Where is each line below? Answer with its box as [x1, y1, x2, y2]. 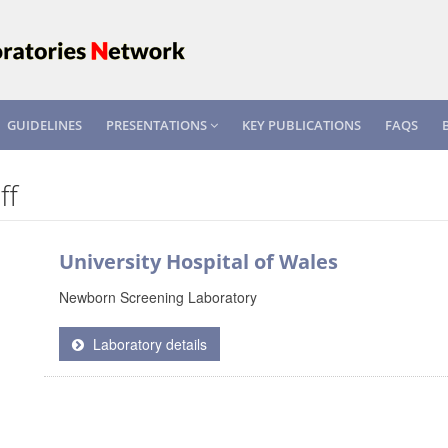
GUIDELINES [7, 116, 82, 134]
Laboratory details [89, 334, 207, 354]
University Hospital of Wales [59, 248, 338, 275]
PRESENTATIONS [106, 116, 210, 134]
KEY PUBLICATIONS [242, 116, 361, 134]
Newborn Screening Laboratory [59, 287, 257, 307]
